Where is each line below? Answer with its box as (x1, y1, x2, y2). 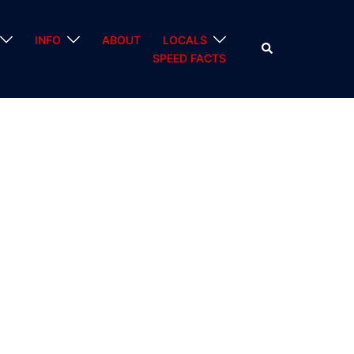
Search (260, 40, 296, 55)
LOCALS (163, 33, 207, 47)
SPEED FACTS (153, 51, 226, 66)
